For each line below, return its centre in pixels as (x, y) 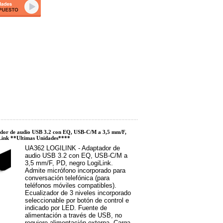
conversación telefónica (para (67, 178)
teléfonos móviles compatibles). (71, 185)
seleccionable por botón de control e (77, 200)
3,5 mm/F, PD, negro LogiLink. (69, 163)
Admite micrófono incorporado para (75, 170)
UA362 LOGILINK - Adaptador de (72, 148)
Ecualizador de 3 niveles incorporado (78, 193)
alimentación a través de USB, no (73, 215)
